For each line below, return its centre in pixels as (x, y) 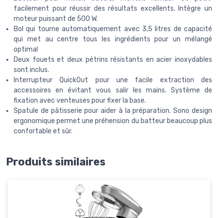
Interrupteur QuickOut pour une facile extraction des (113, 80)
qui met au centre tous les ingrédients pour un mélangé (113, 39)
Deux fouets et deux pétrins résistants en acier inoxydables (113, 60)
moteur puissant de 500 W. (56, 19)
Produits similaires (56, 162)
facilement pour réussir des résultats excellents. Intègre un (113, 9)
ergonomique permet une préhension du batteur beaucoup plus (113, 121)
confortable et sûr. (43, 131)
